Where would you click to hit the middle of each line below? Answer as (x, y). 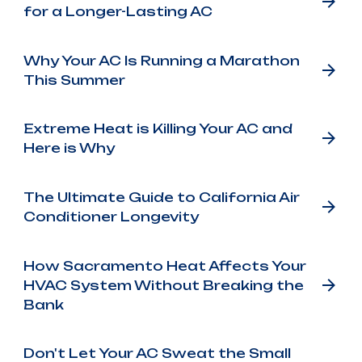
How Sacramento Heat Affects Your (164, 265)
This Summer (74, 80)
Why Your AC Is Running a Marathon (161, 60)
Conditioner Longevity (111, 216)
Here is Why (69, 148)
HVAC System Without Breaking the (163, 285)
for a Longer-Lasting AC (118, 11)
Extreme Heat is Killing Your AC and (158, 129)
